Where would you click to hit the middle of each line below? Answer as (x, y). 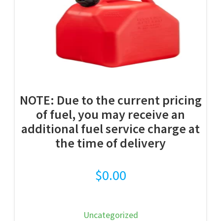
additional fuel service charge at (110, 128)
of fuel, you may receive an (110, 114)
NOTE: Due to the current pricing (110, 100)
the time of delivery (110, 143)
